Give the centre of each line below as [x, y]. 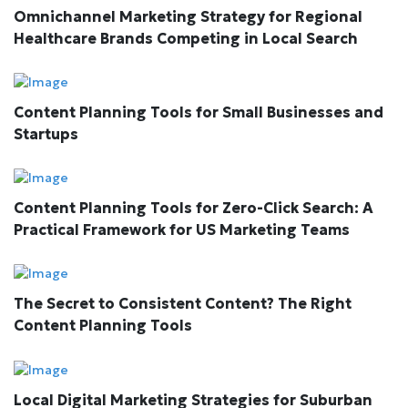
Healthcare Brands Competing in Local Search [186, 39]
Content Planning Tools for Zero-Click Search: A [194, 208]
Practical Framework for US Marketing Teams [182, 230]
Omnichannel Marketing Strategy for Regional [188, 17]
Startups [46, 134]
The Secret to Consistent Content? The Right [183, 304]
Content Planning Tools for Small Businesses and [199, 112]
